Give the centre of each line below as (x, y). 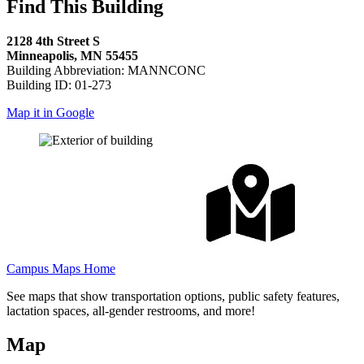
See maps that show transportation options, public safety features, (173, 296)
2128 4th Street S (53, 41)
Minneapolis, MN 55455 (72, 55)
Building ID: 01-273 (59, 84)
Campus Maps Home (61, 268)
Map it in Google (50, 112)
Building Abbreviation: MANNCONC (106, 70)
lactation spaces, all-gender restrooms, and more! (131, 310)
